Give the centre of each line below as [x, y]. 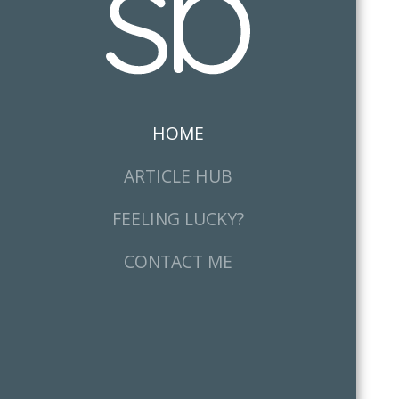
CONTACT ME [178, 261]
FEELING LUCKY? [178, 218]
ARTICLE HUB [178, 175]
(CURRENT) [248, 133]
